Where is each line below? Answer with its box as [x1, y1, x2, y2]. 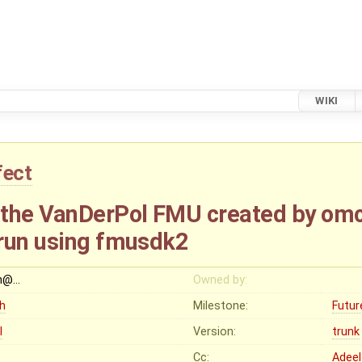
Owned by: [193, 272, 248, 287]
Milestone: [193, 298, 249, 313]
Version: [193, 324, 237, 339]
